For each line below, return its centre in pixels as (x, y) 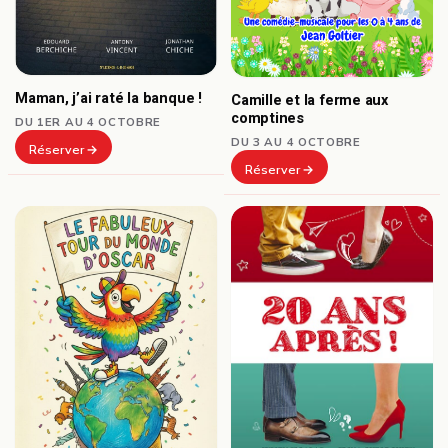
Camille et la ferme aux (309, 101)
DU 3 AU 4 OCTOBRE (296, 142)
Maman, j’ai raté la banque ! (108, 99)
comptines (268, 119)
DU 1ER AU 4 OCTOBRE (88, 122)
